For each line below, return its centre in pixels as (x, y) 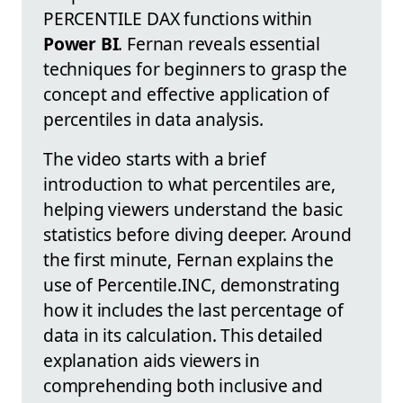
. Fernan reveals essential (219, 43)
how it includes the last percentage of (193, 309)
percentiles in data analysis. (153, 119)
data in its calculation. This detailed (183, 335)
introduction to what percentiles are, (189, 184)
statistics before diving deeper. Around (197, 234)
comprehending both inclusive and (183, 385)
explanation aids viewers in (152, 360)
